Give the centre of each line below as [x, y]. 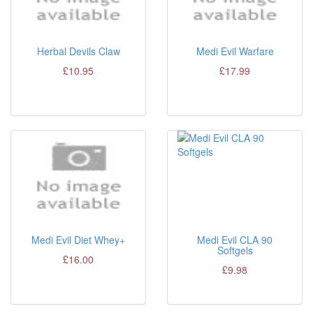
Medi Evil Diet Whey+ [78, 240]
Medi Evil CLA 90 [235, 240]
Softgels [235, 250]
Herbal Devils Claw [78, 51]
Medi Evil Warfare [235, 51]
